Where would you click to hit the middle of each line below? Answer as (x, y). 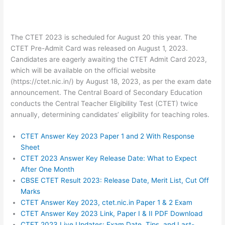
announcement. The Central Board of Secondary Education (107, 92)
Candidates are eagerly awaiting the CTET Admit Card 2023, (109, 59)
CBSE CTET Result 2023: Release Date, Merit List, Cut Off (115, 181)
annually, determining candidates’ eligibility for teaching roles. (110, 114)
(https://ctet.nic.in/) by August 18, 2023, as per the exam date (111, 81)
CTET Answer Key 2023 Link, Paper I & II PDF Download (112, 214)
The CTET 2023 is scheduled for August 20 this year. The (104, 37)
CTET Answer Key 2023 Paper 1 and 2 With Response (108, 136)
